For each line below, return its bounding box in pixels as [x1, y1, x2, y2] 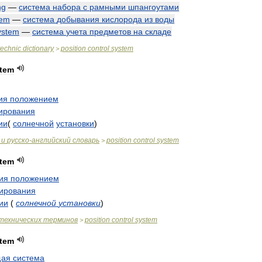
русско [7, 136, 29, 144]
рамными [89, 2, 126, 12]
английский [32, 136, 71, 144]
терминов [43, 216, 78, 224]
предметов [89, 27, 131, 36]
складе [145, 27, 171, 36]
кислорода [102, 15, 142, 24]
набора [53, 2, 81, 12]
